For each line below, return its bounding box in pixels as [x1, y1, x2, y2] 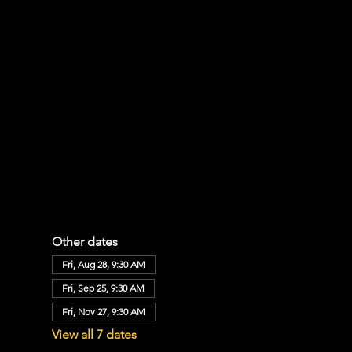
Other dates [51, 234, 118, 249]
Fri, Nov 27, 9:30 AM [61, 306, 145, 317]
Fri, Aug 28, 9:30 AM [61, 258, 145, 270]
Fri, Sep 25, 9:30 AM [61, 282, 145, 294]
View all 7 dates [51, 327, 137, 342]
